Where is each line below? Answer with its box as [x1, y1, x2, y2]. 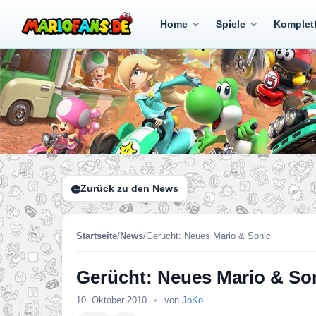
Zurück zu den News [80, 183, 178, 194]
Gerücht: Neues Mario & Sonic [146, 231, 271, 241]
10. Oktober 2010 [76, 295, 150, 305]
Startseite [76, 231, 117, 241]
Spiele [216, 18, 245, 30]
